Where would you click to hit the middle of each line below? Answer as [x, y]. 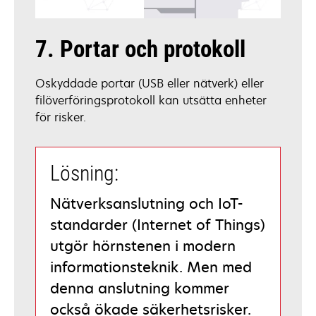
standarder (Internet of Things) [158, 225]
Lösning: [84, 174]
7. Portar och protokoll [140, 49]
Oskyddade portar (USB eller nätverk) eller [150, 84]
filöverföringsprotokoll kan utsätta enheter [151, 101]
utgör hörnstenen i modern [143, 246]
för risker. [61, 117]
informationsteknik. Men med [151, 267]
